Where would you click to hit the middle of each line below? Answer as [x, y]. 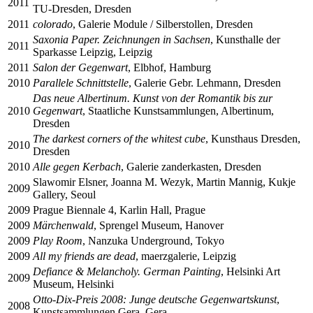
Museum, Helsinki [73, 284]
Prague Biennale [71, 210]
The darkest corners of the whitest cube [119, 138]
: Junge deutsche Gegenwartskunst [200, 299]
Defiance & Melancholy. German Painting [127, 271]
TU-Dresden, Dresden [82, 8]
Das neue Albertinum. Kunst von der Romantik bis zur [153, 98]
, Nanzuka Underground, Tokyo [153, 240]
